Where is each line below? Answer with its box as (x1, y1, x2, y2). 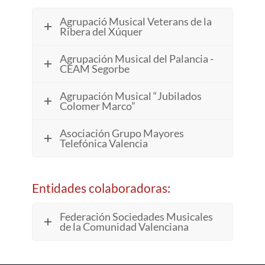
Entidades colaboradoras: (31, 180, 170, 196)
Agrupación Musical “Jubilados (59, 89, 202, 102)
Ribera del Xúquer (59, 24, 143, 38)
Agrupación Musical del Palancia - (59, 51, 214, 65)
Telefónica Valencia (59, 136, 148, 150)
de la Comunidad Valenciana (59, 219, 189, 233)
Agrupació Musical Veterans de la (59, 14, 212, 28)
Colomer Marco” (59, 99, 135, 112)
